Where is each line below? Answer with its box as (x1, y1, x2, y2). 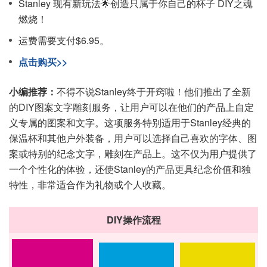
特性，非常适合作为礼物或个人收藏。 (9, 178, 171, 191)
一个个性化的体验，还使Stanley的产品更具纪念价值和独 (9, 162, 251, 176)
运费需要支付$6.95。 (18, 33, 109, 47)
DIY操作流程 (106, 213, 161, 226)
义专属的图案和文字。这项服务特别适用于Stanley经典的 (9, 116, 251, 129)
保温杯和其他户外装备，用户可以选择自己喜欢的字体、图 (9, 131, 257, 145)
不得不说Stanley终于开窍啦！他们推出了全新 (57, 85, 251, 98)
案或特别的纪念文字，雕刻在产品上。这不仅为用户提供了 (9, 147, 257, 160)
